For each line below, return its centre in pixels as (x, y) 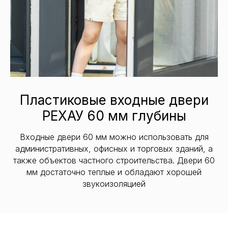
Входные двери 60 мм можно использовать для (114, 137)
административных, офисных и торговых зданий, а (114, 148)
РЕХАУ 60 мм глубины (114, 116)
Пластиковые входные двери (114, 100)
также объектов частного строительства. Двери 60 (114, 160)
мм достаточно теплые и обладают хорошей (114, 172)
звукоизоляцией (114, 183)
